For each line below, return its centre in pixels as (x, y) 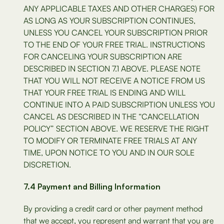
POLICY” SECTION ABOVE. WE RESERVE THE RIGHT (116, 128)
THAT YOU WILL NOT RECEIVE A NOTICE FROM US (114, 80)
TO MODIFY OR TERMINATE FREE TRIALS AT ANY (110, 140)
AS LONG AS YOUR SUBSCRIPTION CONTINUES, (109, 20)
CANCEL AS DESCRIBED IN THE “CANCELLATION (111, 116)
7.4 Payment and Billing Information (92, 186)
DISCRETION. (47, 164)
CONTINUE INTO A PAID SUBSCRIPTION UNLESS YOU (119, 104)
